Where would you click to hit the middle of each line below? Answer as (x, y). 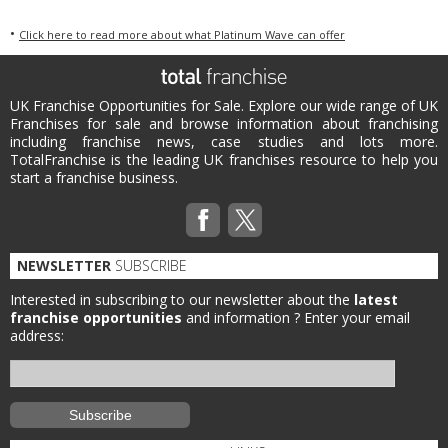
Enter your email (357, 317)
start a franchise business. (94, 177)
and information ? (243, 317)
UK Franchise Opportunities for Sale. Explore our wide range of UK (224, 105)
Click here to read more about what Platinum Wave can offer (182, 34)
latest (376, 299)
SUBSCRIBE (149, 265)
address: (37, 335)
